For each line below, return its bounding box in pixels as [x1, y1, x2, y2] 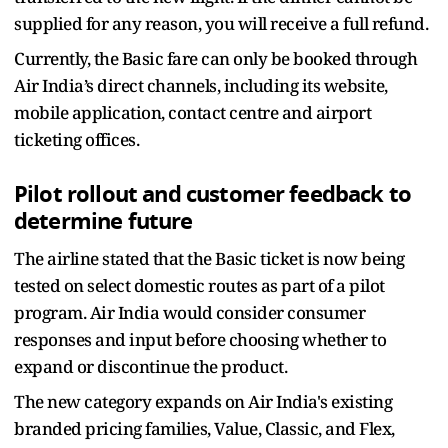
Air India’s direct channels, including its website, [14, 73, 388, 97]
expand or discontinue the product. [14, 354, 287, 378]
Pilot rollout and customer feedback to [14, 177, 412, 211]
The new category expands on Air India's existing [14, 389, 392, 413]
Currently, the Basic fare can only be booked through [14, 46, 417, 70]
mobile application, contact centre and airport [14, 100, 371, 124]
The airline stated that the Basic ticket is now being [14, 246, 405, 270]
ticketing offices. [14, 127, 139, 151]
